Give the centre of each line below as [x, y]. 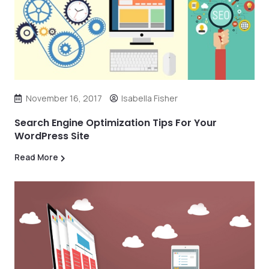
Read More [36, 157]
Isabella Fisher [150, 98]
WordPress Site [52, 136]
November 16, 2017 [64, 98]
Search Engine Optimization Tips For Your [116, 123]
